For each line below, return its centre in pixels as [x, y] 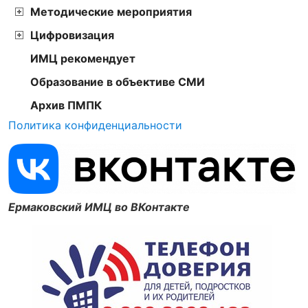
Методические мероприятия [111, 12]
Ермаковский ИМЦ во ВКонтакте [99, 207]
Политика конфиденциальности [95, 125]
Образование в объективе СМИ [118, 82]
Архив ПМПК [66, 106]
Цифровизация [72, 35]
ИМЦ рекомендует [83, 59]
